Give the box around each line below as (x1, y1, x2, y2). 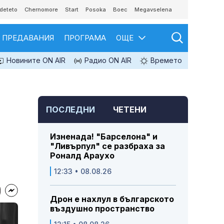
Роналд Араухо (50, 150, 114, 161)
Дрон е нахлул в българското (50, 194, 174, 204)
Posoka (85, 6, 106, 13)
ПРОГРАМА (64, 33, 106, 42)
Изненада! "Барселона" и (50, 131, 157, 142)
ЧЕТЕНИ (113, 104, 146, 115)
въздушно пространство (50, 203, 154, 214)
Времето (148, 56, 182, 64)
